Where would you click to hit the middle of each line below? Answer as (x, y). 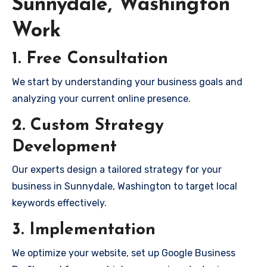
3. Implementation (84, 230)
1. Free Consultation (90, 59)
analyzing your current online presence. (101, 98)
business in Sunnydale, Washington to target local (125, 186)
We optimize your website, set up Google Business (124, 253)
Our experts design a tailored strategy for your (117, 170)
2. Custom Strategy (88, 125)
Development (64, 147)
